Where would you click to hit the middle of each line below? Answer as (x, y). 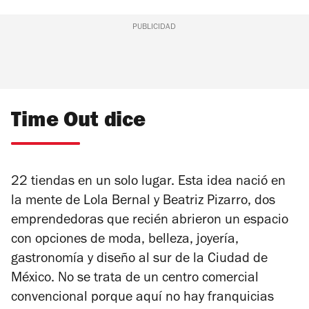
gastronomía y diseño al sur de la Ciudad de (139, 260)
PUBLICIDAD (154, 28)
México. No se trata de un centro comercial (135, 280)
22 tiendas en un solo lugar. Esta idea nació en (148, 183)
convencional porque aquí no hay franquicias (142, 299)
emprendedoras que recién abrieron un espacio (150, 222)
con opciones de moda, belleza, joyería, (125, 241)
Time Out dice (78, 123)
